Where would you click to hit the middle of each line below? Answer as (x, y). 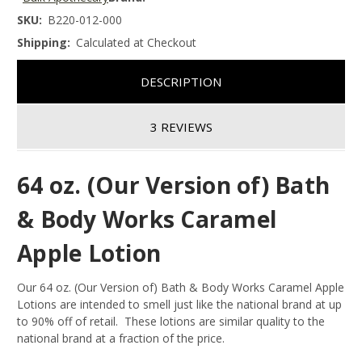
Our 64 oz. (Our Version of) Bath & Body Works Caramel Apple (181, 287)
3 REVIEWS (181, 126)
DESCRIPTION (181, 81)
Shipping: (44, 43)
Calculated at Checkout (136, 43)
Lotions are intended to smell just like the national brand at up (179, 304)
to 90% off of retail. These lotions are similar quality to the (171, 321)
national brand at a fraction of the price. (121, 338)
